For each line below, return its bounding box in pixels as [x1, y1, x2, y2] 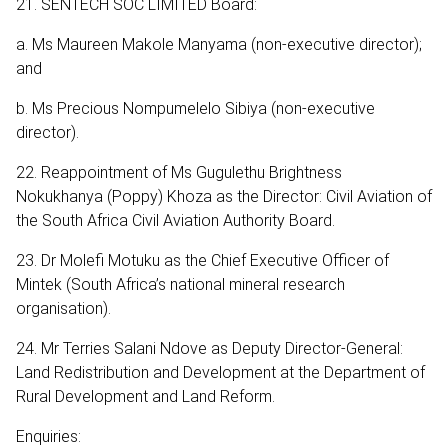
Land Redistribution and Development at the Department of [16, 362, 425, 382]
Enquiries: [16, 426, 81, 446]
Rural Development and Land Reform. [16, 386, 275, 406]
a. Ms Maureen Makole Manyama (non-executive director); [16, 34, 422, 54]
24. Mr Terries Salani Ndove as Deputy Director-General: [16, 338, 403, 358]
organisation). [16, 298, 111, 318]
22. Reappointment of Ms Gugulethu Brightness [16, 162, 342, 182]
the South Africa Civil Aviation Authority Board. [16, 210, 335, 230]
